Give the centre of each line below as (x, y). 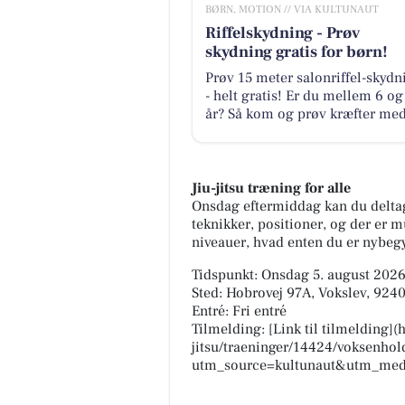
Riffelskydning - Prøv (282, 33)
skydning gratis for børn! (296, 52)
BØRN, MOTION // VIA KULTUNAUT (292, 9)
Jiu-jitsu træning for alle (271, 188)
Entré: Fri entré (239, 311)
